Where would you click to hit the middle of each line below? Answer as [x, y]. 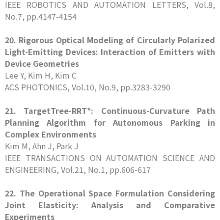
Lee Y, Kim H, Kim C [41, 75]
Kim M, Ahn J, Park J [42, 146]
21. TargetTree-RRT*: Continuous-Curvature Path [110, 110]
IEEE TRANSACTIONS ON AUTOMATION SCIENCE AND [110, 158]
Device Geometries [42, 63]
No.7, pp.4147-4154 [41, 16]
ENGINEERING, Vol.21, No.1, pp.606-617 [78, 169]
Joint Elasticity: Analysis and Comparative [110, 205]
